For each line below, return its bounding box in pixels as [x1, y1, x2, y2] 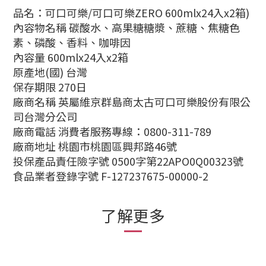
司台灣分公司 [13, 109, 77, 124]
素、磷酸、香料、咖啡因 [13, 34, 131, 50]
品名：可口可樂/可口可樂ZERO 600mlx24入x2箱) [13, 5, 249, 20]
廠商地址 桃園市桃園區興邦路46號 [13, 138, 177, 154]
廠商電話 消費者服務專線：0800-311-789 [13, 123, 211, 139]
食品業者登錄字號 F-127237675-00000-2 [13, 168, 208, 183]
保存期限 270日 [13, 79, 87, 94]
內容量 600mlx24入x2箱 [13, 49, 128, 65]
